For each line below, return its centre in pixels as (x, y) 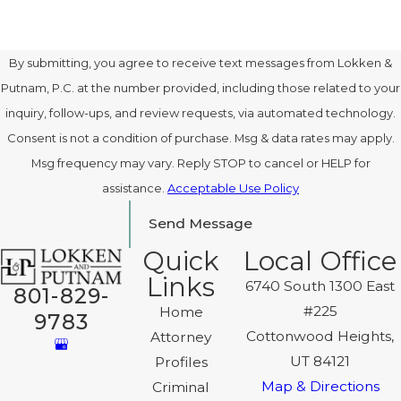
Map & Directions (320, 386)
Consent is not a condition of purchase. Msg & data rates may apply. (200, 137)
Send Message (200, 224)
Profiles (181, 362)
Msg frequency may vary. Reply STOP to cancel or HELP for (200, 162)
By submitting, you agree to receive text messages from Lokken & (200, 62)
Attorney (181, 337)
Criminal (181, 387)
